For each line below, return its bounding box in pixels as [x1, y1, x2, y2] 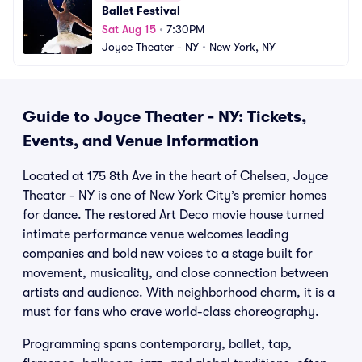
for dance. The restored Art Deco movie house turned [23, 208, 324, 222]
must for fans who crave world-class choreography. [23, 305, 319, 319]
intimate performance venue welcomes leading [23, 227, 288, 242]
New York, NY [209, 40, 276, 53]
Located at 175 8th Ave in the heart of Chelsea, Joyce [23, 169, 328, 183]
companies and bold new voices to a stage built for [23, 246, 313, 261]
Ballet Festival [102, 4, 180, 17]
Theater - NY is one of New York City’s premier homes [23, 188, 326, 203]
